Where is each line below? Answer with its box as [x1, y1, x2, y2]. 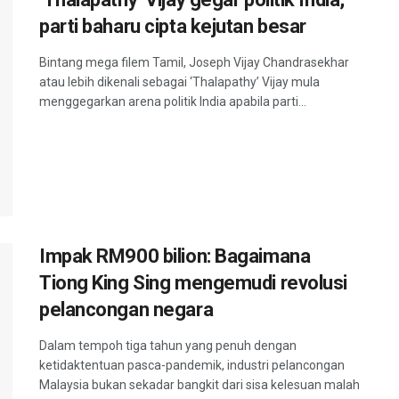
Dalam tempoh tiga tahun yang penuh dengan [39, 338, 297, 353]
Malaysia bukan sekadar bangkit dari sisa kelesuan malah [39, 377, 360, 392]
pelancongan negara [39, 297, 214, 321]
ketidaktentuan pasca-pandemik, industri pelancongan [39, 357, 345, 372]
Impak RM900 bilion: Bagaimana [39, 244, 311, 267]
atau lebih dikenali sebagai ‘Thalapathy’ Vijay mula [39, 75, 320, 90]
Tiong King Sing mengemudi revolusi [39, 271, 348, 294]
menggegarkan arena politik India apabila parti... [39, 94, 306, 110]
